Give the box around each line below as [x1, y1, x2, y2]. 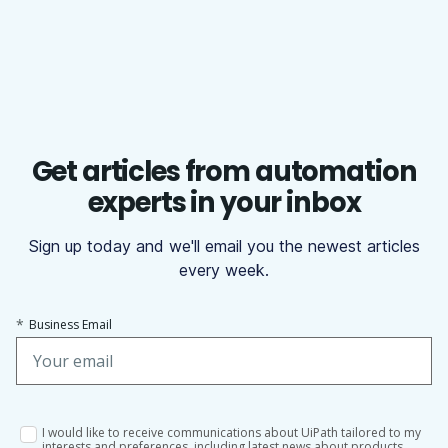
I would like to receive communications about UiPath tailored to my [42, 423, 422, 441]
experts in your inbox [87, 183, 361, 223]
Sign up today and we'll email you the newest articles [28, 236, 420, 257]
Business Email [29, 316, 112, 334]
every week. [179, 260, 269, 281]
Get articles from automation [31, 152, 417, 192]
